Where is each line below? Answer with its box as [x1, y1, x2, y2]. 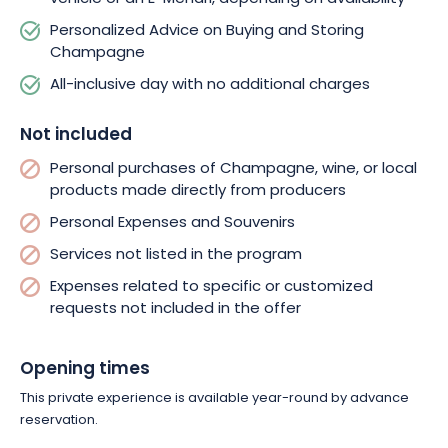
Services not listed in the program [50, 243, 302, 268]
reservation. [20, 410, 98, 431]
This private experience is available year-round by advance [20, 388, 409, 409]
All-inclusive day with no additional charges [50, 73, 370, 98]
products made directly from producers [50, 179, 346, 204]
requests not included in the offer [50, 297, 301, 322]
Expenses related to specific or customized [50, 275, 373, 300]
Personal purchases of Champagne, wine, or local [50, 157, 417, 182]
